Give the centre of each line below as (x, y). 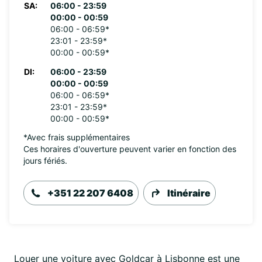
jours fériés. (45, 161)
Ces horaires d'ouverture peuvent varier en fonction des (130, 149)
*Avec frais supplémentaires (77, 137)
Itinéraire (189, 193)
